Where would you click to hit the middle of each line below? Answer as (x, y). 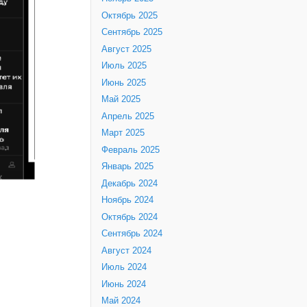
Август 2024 (126, 250)
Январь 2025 (127, 167)
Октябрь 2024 (130, 217)
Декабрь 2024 (130, 183)
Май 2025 (121, 100)
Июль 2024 (124, 268)
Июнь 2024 (124, 284)
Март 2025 (123, 133)
